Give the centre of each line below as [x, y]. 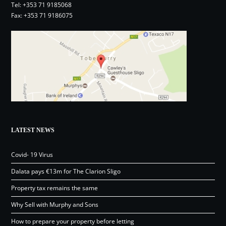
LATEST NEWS [33, 130]
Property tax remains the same [55, 188]
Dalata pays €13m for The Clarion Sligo [66, 171]
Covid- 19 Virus [32, 154]
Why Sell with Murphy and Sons [55, 204]
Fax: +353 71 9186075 [42, 15]
